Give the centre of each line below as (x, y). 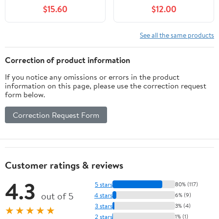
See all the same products (177, 35)
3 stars (104, 206)
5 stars (104, 184)
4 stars (103, 195)
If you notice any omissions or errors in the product (92, 77)
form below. (25, 95)
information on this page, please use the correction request (106, 86)
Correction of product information (67, 60)
